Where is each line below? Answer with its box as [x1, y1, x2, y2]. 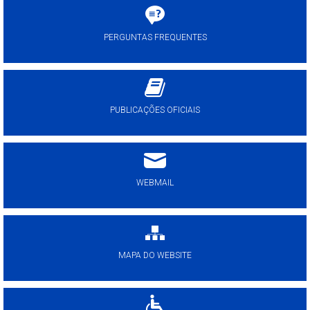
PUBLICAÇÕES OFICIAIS [110, 105, 200, 115]
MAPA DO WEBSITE [118, 250, 192, 260]
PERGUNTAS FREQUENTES [103, 33, 207, 42]
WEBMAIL [136, 178, 174, 188]
